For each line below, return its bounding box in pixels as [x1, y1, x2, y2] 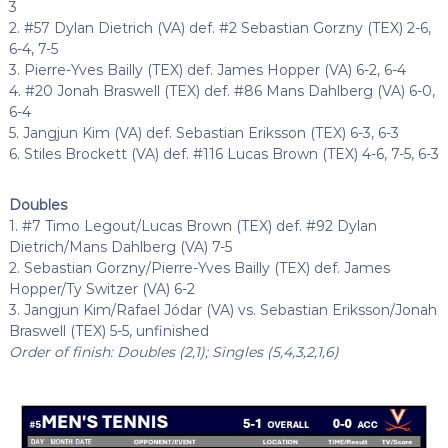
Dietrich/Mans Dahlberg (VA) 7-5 [8, 237, 232, 256]
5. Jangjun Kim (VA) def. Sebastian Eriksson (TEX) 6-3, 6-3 [8, 123, 399, 142]
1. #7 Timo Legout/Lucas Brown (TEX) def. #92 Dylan [8, 216, 377, 235]
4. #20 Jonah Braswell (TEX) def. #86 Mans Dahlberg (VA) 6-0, [8, 81, 435, 100]
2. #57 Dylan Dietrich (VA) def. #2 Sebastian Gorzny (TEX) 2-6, [8, 18, 431, 37]
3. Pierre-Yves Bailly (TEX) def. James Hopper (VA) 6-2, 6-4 [8, 60, 406, 79]
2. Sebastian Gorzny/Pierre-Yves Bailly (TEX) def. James [8, 258, 390, 277]
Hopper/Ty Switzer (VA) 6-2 [8, 279, 195, 298]
